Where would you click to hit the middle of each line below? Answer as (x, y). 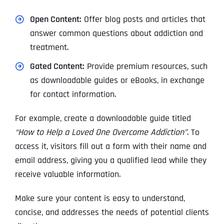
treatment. (49, 47)
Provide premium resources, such (146, 66)
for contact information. (73, 94)
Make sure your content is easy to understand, (100, 198)
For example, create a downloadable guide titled (103, 118)
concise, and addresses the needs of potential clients (112, 212)
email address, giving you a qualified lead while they (110, 160)
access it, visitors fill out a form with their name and (110, 146)
